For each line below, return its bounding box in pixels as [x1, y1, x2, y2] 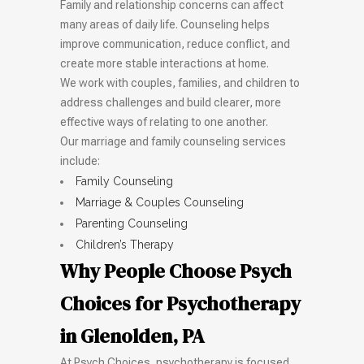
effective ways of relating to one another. [60, 115, 268, 128]
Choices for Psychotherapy [60, 290, 301, 317]
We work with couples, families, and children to [60, 76, 300, 89]
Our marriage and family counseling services [60, 135, 286, 148]
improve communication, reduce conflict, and [60, 37, 290, 50]
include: [60, 154, 100, 167]
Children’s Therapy [76, 238, 174, 251]
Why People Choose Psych [60, 258, 292, 284]
